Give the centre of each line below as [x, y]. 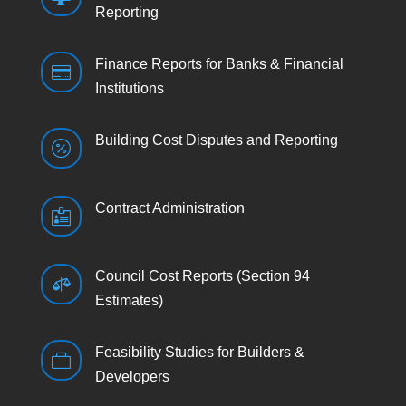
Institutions [129, 88]
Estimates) [129, 300]
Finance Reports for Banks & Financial [219, 64]
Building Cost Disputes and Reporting [216, 140]
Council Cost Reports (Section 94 [202, 276]
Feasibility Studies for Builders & [199, 352]
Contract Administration [169, 208]
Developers [132, 377]
